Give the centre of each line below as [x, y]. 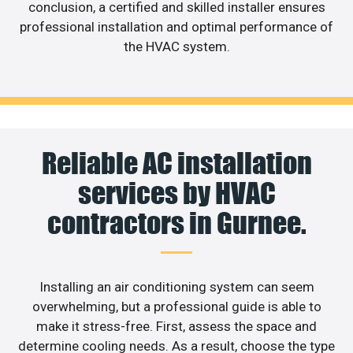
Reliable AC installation [176, 163]
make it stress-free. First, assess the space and [176, 326]
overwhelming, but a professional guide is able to [176, 306]
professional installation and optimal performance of [176, 27]
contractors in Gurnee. [176, 223]
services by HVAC [176, 193]
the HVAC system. [176, 47]
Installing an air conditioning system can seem [176, 286]
